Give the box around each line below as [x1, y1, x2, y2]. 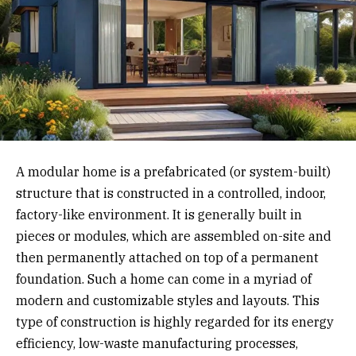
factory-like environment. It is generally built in [16, 206, 302, 222]
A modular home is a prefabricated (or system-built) [16, 163, 331, 180]
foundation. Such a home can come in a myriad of [16, 270, 311, 287]
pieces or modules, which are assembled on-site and [16, 227, 331, 244]
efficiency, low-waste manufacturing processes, [16, 335, 298, 351]
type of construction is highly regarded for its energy [16, 313, 334, 330]
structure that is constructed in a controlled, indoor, [16, 184, 326, 201]
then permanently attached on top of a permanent [16, 249, 319, 265]
